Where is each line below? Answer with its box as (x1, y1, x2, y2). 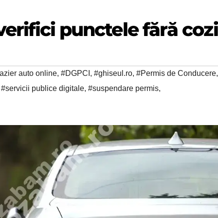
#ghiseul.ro (94, 69, 132, 78)
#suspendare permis (88, 84, 159, 93)
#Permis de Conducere (136, 69, 216, 78)
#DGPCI (61, 69, 90, 78)
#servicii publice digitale (1, 84, 84, 93)
